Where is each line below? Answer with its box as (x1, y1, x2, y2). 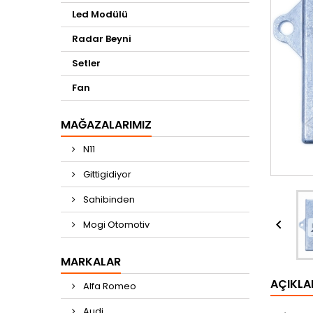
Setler (72, 57, 101, 70)
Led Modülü (72, 8, 128, 21)
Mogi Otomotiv (81, 218, 150, 231)
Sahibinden (81, 193, 135, 206)
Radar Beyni (72, 32, 131, 45)
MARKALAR (61, 254, 121, 270)
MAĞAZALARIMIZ (61, 117, 152, 133)
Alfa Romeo (81, 279, 136, 293)
